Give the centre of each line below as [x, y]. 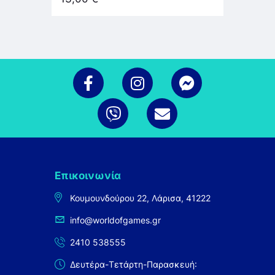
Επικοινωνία [88, 176]
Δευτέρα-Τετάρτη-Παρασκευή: [134, 265]
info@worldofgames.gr [116, 220]
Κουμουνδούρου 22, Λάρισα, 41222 [141, 198]
